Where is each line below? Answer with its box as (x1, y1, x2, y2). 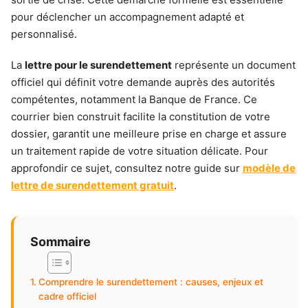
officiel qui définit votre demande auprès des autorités (11, 76, 275, 89)
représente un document (172, 58, 296, 71)
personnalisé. (11, 27, 77, 41)
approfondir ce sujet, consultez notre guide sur (11, 162, 243, 175)
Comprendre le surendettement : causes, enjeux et (38, 276, 263, 287)
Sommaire (30, 234, 91, 249)
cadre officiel (38, 291, 96, 302)
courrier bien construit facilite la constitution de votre (11, 110, 270, 123)
